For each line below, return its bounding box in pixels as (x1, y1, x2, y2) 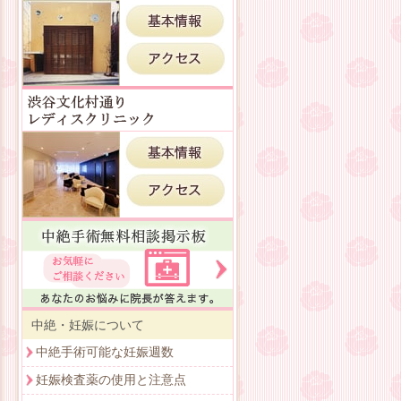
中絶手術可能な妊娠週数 (36, 346, 174, 359)
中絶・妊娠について (31, 319, 144, 332)
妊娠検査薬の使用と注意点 (36, 373, 186, 387)
